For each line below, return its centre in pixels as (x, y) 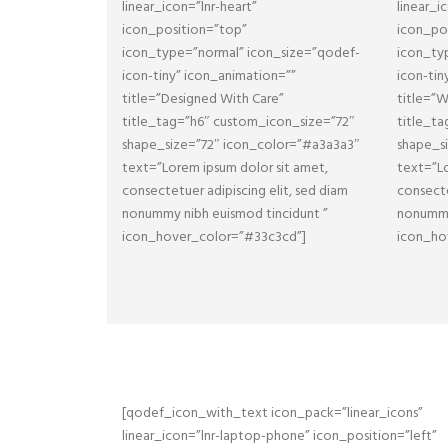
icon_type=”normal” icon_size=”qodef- (241, 53)
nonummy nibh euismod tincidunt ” (225, 214)
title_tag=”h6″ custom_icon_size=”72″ (238, 122)
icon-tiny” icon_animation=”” (209, 76)
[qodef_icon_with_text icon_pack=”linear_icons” (272, 413)
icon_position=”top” (184, 30)
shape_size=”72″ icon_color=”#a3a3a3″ (241, 145)
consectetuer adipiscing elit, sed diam (235, 191)
